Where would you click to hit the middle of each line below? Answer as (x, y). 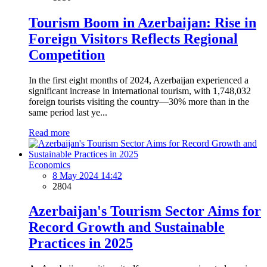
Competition (67, 55)
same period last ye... (68, 112)
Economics (49, 164)
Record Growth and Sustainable (127, 227)
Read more (49, 132)
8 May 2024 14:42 (87, 175)
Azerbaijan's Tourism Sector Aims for (145, 211)
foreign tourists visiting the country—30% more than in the (139, 101)
